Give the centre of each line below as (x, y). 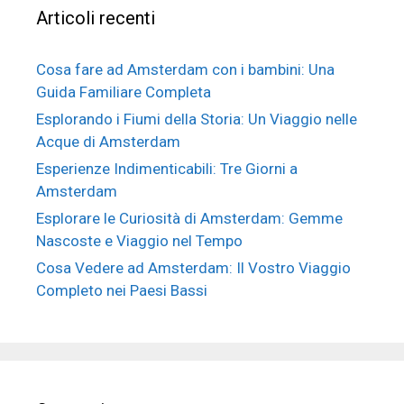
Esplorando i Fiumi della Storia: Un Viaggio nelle (197, 119)
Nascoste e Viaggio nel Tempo (139, 241)
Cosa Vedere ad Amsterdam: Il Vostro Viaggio (193, 268)
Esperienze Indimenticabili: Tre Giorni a (167, 169)
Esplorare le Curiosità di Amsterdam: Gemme (189, 219)
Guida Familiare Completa (124, 92)
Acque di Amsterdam (108, 142)
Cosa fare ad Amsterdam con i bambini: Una (185, 70)
